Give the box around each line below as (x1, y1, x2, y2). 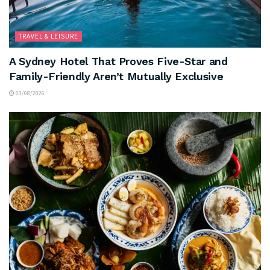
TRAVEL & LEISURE (19, 32, 78, 41)
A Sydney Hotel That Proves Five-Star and (9, 55, 228, 68)
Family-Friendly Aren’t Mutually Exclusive (9, 70, 224, 83)
